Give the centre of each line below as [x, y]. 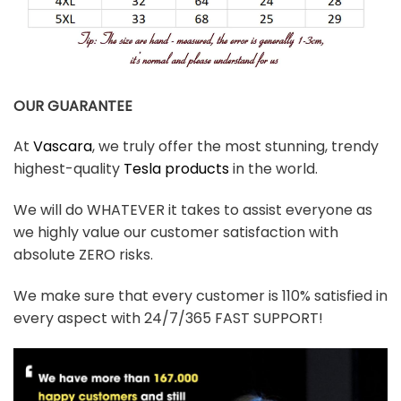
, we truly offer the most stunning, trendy [235, 147]
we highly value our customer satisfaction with [176, 233]
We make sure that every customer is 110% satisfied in [200, 295]
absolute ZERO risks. [83, 255]
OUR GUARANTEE [73, 106]
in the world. [273, 169]
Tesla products [176, 169]
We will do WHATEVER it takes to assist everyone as [193, 210]
